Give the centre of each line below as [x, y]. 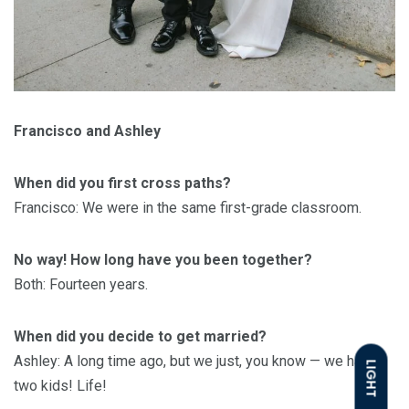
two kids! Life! [60, 386]
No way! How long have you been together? [163, 260]
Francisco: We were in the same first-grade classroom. [188, 208]
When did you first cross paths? [122, 184]
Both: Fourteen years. [81, 285]
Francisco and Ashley [87, 131]
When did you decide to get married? [140, 337]
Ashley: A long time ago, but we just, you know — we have [195, 362]
